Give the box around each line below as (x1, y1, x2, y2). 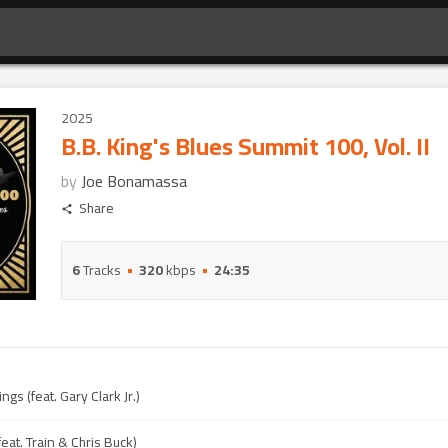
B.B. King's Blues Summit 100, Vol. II (61, 124, 430, 169)
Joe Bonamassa (81, 166, 187, 196)
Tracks (80, 257, 121, 283)
